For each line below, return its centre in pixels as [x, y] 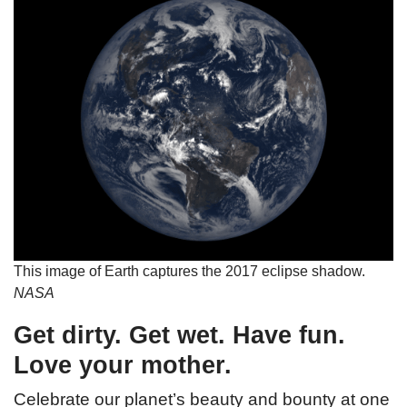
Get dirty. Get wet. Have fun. [179, 335]
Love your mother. [123, 365]
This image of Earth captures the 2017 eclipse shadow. [191, 271]
